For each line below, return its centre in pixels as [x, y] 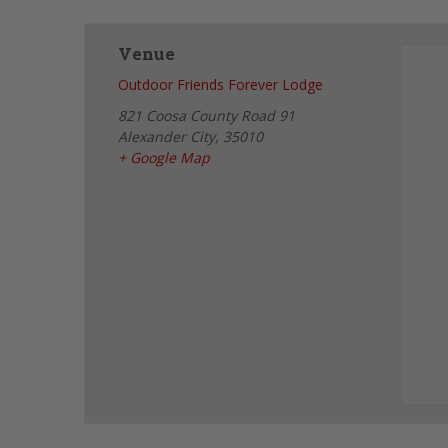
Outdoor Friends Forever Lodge [221, 85]
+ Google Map [164, 158]
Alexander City [167, 137]
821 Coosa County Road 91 [207, 116]
